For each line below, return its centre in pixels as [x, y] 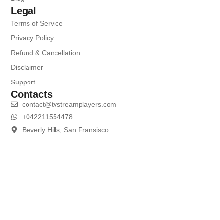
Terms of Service [37, 23]
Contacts [32, 94]
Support [23, 82]
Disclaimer [27, 67]
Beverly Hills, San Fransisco [65, 129]
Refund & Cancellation [46, 52]
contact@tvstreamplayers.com [69, 104]
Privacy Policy [32, 38]
